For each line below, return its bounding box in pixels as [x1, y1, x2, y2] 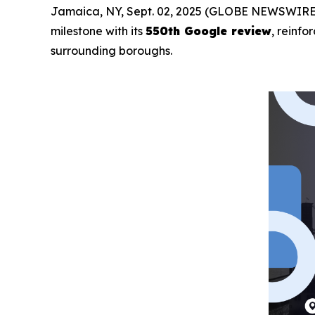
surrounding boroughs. [51, 44, 172, 58]
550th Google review [146, 24, 271, 38]
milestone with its [51, 24, 146, 38]
